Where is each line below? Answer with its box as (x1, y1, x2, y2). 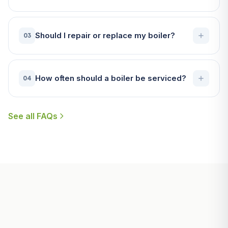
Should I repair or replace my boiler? (35, 30, 175, 40)
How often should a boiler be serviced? (35, 73, 186, 83)
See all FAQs (8, 110, 58, 121)
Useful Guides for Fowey (8, 204, 149, 220)
